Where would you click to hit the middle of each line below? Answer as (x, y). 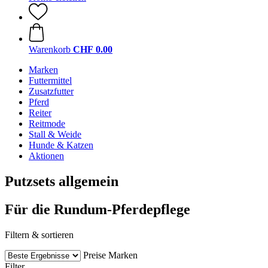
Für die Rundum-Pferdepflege (98, 209)
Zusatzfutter (51, 91)
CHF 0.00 (93, 49)
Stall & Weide (55, 134)
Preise (95, 255)
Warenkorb (50, 49)
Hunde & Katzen (61, 145)
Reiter (40, 113)
